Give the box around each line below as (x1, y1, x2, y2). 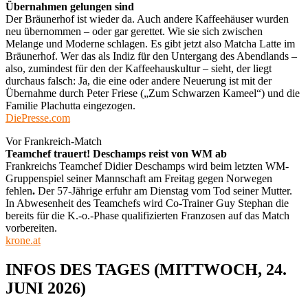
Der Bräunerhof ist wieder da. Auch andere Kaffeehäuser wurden (5, 12, 289, 25)
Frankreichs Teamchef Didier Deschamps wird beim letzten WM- (5, 159, 289, 172)
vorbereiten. (5, 221, 57, 234)
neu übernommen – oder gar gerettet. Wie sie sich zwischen (5, 25, 263, 37)
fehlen (5, 184, 32, 197)
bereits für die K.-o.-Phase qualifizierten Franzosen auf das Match (5, 209, 289, 221)
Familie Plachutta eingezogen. (5, 99, 135, 111)
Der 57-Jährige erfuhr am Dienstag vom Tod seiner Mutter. (38, 184, 292, 197)
